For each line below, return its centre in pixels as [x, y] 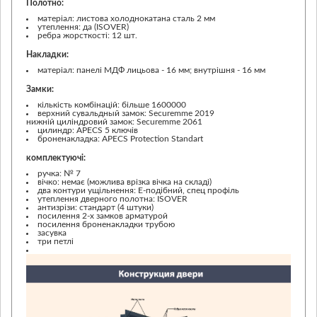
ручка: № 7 [59, 173]
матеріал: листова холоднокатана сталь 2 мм [126, 18]
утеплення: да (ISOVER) [83, 27]
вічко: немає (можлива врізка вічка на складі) [125, 181]
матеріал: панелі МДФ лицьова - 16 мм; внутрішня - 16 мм [151, 70]
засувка [52, 232]
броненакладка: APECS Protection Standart [120, 138]
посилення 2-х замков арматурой [103, 215]
